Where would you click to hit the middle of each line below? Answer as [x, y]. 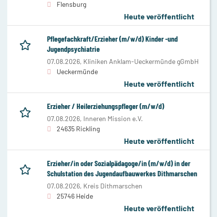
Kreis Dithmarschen [113, 186]
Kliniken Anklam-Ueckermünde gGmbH [141, 61]
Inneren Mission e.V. [113, 118]
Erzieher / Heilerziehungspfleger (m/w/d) [106, 106]
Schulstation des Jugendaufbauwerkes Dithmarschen [122, 173]
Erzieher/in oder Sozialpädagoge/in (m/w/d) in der [119, 163]
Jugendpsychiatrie [73, 48]
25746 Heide [75, 196]
